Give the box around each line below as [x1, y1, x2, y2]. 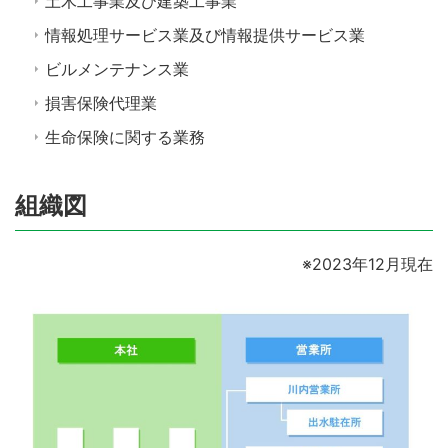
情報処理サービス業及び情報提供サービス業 [45, 25, 365, 45]
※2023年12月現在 [302, 254, 433, 274]
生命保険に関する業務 [45, 127, 205, 147]
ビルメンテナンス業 [45, 59, 189, 79]
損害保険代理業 [45, 93, 157, 113]
